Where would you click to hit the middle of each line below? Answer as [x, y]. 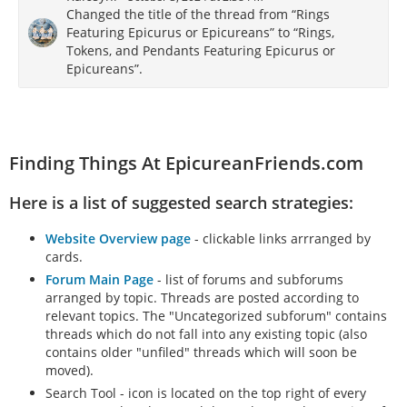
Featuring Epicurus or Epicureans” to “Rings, [200, 33]
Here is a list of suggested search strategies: [181, 203]
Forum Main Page [99, 280]
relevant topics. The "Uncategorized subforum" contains [216, 316]
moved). [69, 371]
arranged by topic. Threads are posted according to [202, 298]
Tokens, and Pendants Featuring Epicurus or [201, 51]
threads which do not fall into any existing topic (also [206, 334]
